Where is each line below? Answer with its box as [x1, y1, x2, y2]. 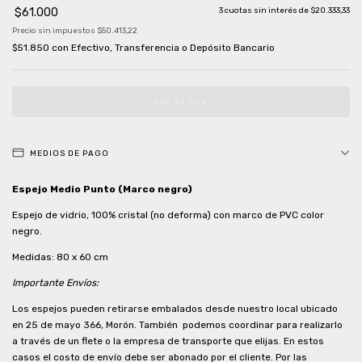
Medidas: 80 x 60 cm [12, 251, 111, 263]
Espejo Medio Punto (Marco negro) [12, 183, 192, 196]
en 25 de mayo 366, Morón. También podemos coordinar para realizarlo [12, 319, 343, 331]
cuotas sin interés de [225, 6, 310, 16]
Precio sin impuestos [12, 26, 97, 36]
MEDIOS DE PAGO [30, 149, 109, 159]
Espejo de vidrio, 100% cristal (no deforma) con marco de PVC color [12, 209, 324, 221]
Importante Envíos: [12, 277, 99, 289]
